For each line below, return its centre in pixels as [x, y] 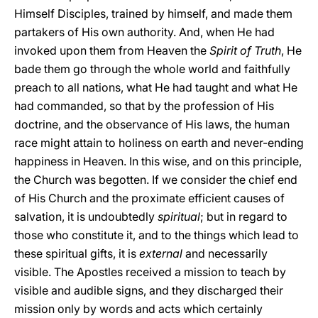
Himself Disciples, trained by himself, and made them [153, 13]
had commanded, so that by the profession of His [144, 106]
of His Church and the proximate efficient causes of [149, 198]
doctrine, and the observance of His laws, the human [152, 124]
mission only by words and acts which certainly [138, 309]
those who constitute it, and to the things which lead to [157, 235]
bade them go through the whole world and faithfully [152, 69]
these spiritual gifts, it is [77, 253]
